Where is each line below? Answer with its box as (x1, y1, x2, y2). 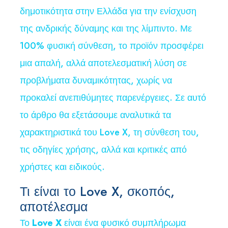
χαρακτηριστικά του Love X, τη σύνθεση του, (20, 126, 199, 139)
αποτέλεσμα (20, 197, 88, 216)
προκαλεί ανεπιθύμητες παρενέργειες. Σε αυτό (20, 91, 206, 105)
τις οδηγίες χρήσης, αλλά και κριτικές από (20, 143, 187, 157)
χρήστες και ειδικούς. (20, 160, 105, 174)
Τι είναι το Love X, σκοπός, (20, 182, 175, 201)
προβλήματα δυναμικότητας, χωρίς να (20, 74, 172, 88)
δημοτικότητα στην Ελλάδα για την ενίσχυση (20, 5, 196, 18)
